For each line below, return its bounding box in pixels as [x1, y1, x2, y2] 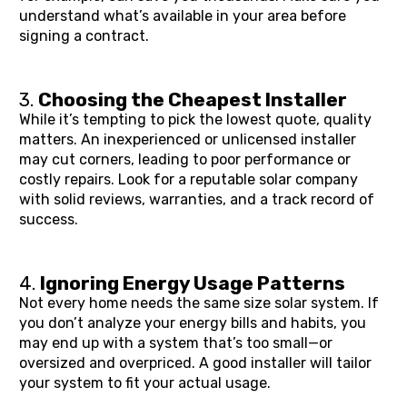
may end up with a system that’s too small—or [19, 333, 333, 352]
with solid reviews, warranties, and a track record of [19, 190, 375, 208]
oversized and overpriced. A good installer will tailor [19, 353, 372, 372]
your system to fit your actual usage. [19, 373, 272, 392]
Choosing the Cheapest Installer [38, 87, 348, 111]
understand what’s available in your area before [19, 6, 347, 25]
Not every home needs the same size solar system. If [19, 293, 380, 312]
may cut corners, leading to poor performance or [19, 150, 352, 168]
